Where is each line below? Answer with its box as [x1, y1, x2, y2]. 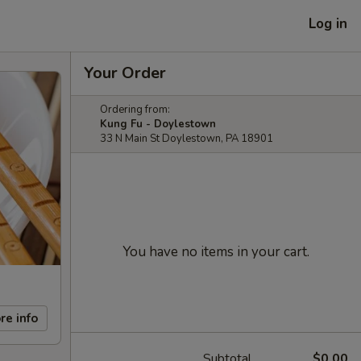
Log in [309, 14, 347, 33]
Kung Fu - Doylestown [100, 117, 216, 131]
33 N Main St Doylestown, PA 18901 [100, 131, 273, 146]
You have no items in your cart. [122, 243, 309, 261]
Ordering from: [100, 102, 170, 117]
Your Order [84, 62, 166, 84]
